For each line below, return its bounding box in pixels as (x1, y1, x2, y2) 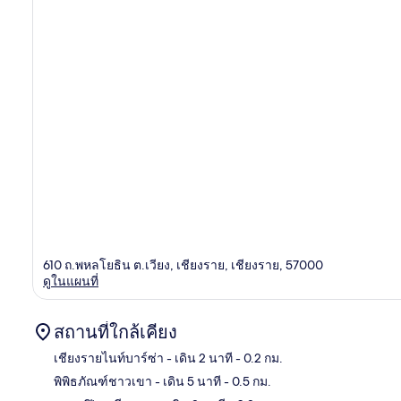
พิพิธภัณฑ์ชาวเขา (54, 372, 152, 389)
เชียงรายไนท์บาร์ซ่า (54, 349, 164, 366)
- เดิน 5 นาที (152, 372, 221, 389)
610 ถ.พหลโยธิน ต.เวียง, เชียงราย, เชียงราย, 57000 (43, 256, 323, 273)
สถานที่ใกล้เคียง (54, 320, 177, 343)
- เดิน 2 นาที (164, 349, 233, 366)
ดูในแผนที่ (43, 272, 98, 289)
